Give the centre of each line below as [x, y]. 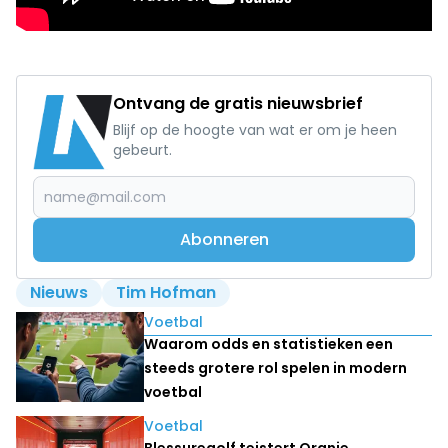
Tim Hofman [166, 292]
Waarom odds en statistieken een [268, 343]
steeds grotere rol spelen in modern [275, 367]
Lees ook [55, 320]
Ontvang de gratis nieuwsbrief [238, 103]
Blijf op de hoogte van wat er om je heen [255, 129]
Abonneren [224, 239]
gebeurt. [142, 149]
